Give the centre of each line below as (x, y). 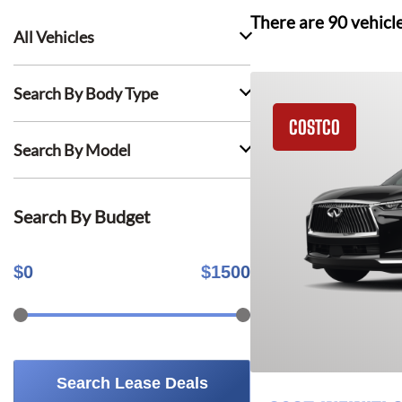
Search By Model (72, 150)
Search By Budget (82, 216)
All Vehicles (54, 37)
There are (289, 22)
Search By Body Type (86, 93)
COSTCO (315, 127)
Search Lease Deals (132, 383)
